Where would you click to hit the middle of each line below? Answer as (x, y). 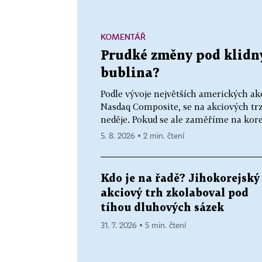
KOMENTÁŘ (123, 36)
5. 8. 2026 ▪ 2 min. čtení (142, 136)
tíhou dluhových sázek (162, 208)
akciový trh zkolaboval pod (175, 193)
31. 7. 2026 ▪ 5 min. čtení (143, 225)
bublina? (130, 73)
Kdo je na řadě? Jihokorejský (180, 178)
